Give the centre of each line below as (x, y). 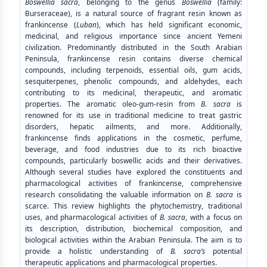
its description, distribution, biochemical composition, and (133, 229)
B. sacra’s (184, 252)
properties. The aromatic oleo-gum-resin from (113, 104)
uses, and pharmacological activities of (92, 218)
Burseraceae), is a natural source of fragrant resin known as (133, 14)
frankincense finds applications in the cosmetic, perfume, (133, 138)
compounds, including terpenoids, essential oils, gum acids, (133, 70)
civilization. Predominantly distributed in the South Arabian (133, 48)
